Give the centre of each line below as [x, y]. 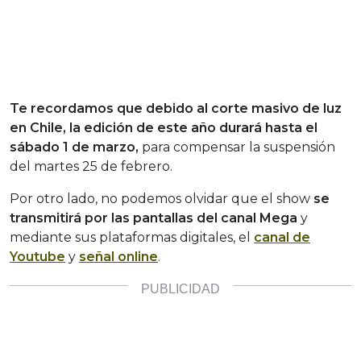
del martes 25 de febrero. [91, 167]
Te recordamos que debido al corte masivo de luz [176, 109]
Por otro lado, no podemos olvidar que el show [162, 199]
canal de [282, 238]
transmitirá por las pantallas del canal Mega [154, 218]
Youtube [37, 257]
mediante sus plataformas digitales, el [132, 238]
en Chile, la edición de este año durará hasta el [164, 128]
